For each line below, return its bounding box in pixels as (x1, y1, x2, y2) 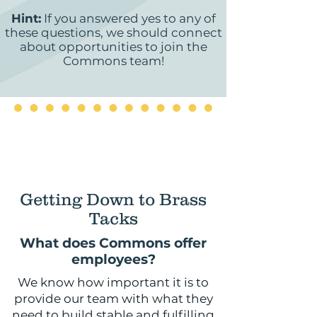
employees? (71, 251, 156, 267)
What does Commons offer (20, 235, 207, 251)
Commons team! (62, 54, 164, 68)
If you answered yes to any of (40, 11, 216, 25)
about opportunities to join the (19, 40, 207, 54)
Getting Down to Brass (20, 190, 207, 209)
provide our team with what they (13, 292, 213, 306)
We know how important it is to (18, 275, 209, 289)
